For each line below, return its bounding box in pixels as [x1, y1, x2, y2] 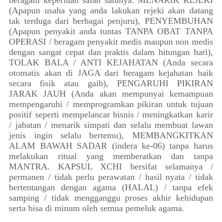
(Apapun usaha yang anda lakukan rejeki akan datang [9, 5, 213, 15]
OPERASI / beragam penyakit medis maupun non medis [9, 37, 213, 47]
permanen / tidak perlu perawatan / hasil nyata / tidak [9, 172, 213, 182]
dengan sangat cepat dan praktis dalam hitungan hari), [9, 47, 213, 57]
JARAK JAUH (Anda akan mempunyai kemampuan [9, 89, 213, 99]
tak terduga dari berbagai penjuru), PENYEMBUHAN [9, 16, 213, 26]
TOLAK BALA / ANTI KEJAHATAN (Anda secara [9, 57, 213, 67]
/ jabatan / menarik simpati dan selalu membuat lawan [9, 120, 213, 130]
